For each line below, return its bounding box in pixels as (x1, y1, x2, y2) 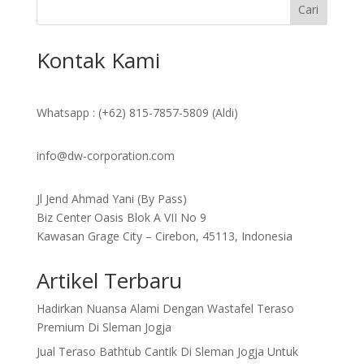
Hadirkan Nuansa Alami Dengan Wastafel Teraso (36, 300, 294, 316)
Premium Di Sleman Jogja (36, 318, 171, 335)
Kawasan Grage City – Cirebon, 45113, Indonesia (36, 227, 292, 244)
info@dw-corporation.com (36, 147, 175, 163)
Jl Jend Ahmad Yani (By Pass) (36, 190, 187, 206)
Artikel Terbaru (36, 265, 182, 295)
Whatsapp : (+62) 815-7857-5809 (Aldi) (36, 104, 238, 120)
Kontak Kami (36, 45, 160, 75)
